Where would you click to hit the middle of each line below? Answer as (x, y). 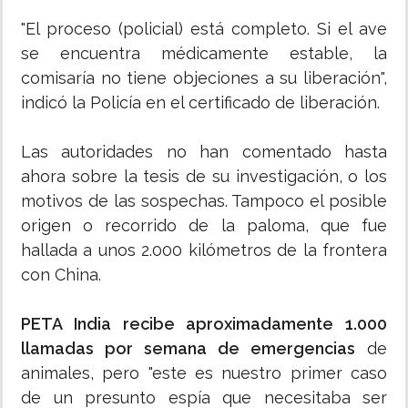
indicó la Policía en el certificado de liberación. (200, 103)
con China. (61, 275)
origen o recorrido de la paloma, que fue (204, 226)
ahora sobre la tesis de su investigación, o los (204, 177)
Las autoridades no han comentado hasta (204, 152)
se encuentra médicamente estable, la (204, 54)
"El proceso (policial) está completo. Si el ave (204, 29)
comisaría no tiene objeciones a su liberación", (204, 78)
